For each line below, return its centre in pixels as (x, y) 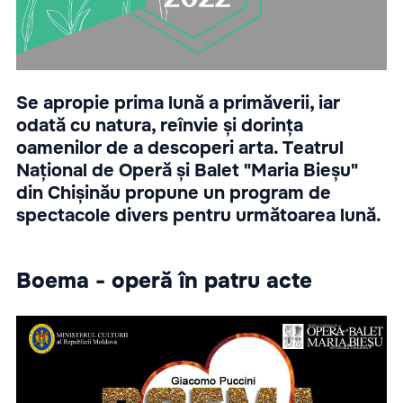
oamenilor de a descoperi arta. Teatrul (180, 148)
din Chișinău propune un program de (174, 193)
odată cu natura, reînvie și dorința (160, 125)
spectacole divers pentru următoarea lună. (199, 215)
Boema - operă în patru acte (164, 280)
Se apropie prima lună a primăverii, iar (178, 103)
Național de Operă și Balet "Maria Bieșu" (187, 170)
